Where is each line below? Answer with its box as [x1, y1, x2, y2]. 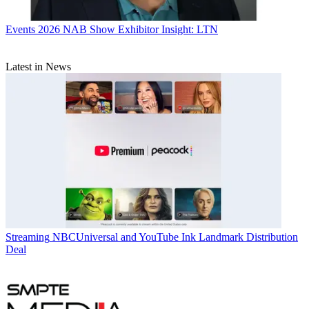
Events [6, 23, 35, 35]
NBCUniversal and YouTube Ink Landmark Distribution [52, 230, 298, 243]
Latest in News [6, 60, 71, 72]
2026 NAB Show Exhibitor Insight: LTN [38, 23, 218, 35]
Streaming [6, 230, 50, 243]
